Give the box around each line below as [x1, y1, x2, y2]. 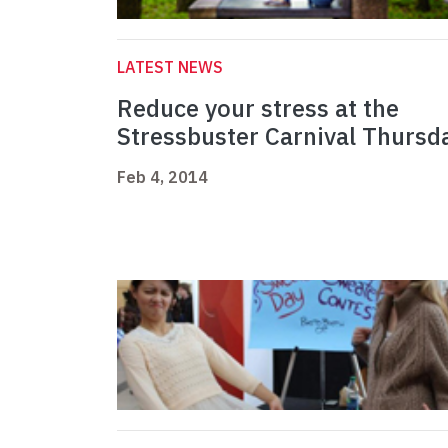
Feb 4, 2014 [117, 167, 208, 188]
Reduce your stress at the [117, 92, 399, 125]
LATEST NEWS [117, 57, 223, 78]
